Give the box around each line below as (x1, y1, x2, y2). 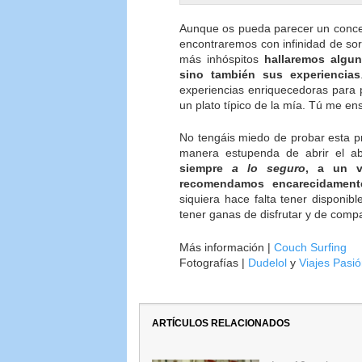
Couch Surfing (274, 240, 347, 254)
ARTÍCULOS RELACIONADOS (152, 317, 290, 329)
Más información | (179, 240, 274, 254)
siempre (179, 162, 232, 175)
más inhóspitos (179, 52, 264, 65)
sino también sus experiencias (179, 67, 360, 81)
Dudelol (248, 255, 287, 269)
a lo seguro (231, 162, 305, 175)
